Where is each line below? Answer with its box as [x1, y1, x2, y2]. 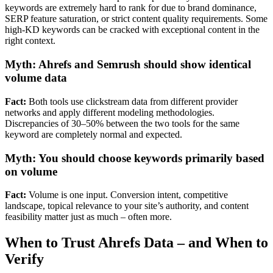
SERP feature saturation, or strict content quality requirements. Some [5, 13, 268, 24]
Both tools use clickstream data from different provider [26, 96, 238, 107]
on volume [5, 165, 57, 178]
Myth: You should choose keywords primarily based [5, 151, 264, 165]
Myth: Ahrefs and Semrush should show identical [5, 58, 251, 71]
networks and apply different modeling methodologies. [5, 107, 214, 118]
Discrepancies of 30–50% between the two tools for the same [5, 118, 239, 129]
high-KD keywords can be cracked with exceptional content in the [5, 24, 260, 35]
